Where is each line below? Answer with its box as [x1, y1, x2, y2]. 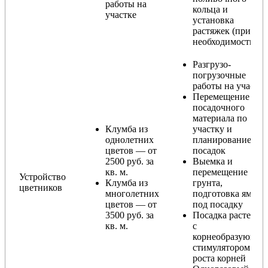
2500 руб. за [105, 156, 154, 166]
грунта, [193, 177, 223, 188]
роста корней [193, 252, 246, 263]
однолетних [105, 134, 154, 145]
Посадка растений [193, 209, 267, 220]
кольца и [193, 4, 228, 14]
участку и [193, 123, 232, 134]
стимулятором [193, 242, 250, 252]
